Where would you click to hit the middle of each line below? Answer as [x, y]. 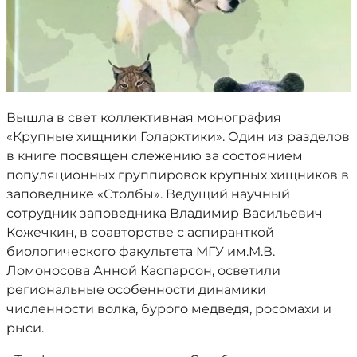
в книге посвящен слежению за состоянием [155, 156]
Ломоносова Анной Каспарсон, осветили [143, 271]
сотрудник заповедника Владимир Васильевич [165, 213]
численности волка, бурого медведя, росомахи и [169, 309]
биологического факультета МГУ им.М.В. [141, 251]
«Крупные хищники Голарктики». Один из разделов [178, 137]
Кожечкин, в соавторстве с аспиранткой [140, 232]
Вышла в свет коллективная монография [144, 118]
